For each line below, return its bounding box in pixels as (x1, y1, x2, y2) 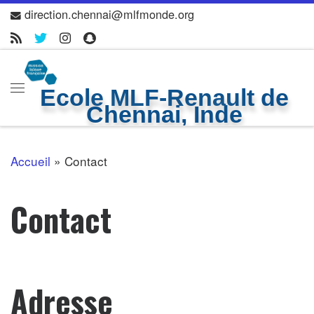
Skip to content (19, 13, 110, 32)
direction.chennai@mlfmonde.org (25, 6, 195, 22)
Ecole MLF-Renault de (39, 84, 289, 111)
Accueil (11, 151, 50, 170)
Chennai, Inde (86, 101, 243, 128)
